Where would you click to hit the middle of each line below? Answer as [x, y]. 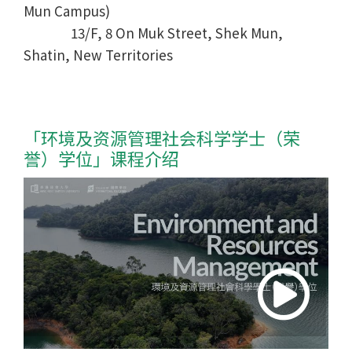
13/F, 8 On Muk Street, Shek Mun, [153, 32]
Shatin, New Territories [98, 54]
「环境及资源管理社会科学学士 [145, 138]
